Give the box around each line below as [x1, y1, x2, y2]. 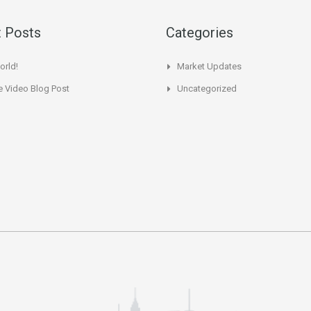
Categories [166, 24, 233, 42]
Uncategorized [177, 83, 237, 94]
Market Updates [177, 61, 242, 72]
